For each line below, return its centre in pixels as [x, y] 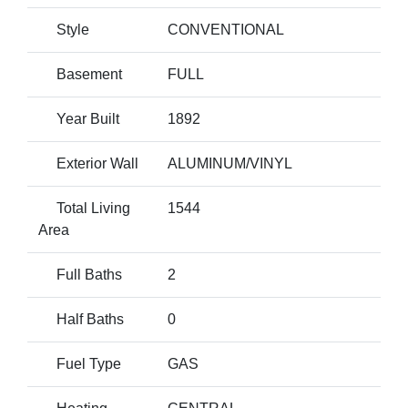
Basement [80, 74]
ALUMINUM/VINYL [230, 163]
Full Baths [80, 275]
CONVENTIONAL [226, 30]
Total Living [84, 208]
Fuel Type [80, 364]
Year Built [79, 119]
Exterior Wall [88, 163]
